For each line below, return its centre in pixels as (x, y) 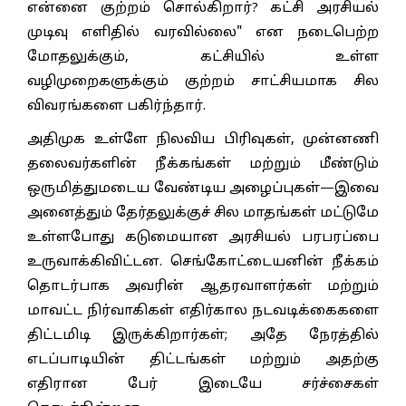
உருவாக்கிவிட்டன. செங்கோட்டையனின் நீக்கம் (203, 262)
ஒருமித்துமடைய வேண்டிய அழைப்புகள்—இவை (203, 188)
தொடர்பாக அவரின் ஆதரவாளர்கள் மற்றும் (203, 286)
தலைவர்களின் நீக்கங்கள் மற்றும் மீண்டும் (203, 164)
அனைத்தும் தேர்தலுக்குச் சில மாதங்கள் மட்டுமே (203, 213)
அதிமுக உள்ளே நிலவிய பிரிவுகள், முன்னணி (203, 140)
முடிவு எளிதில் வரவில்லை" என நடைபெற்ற (203, 33)
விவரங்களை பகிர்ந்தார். (116, 106)
